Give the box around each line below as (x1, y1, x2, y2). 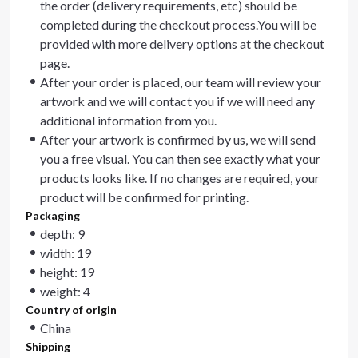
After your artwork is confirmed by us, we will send (40, 132, 316, 147)
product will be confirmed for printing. (40, 189, 249, 205)
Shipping (26, 340, 70, 353)
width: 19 (40, 245, 91, 261)
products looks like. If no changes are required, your (40, 170, 320, 185)
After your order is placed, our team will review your (40, 74, 321, 89)
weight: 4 (40, 284, 90, 299)
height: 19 (40, 265, 94, 280)
